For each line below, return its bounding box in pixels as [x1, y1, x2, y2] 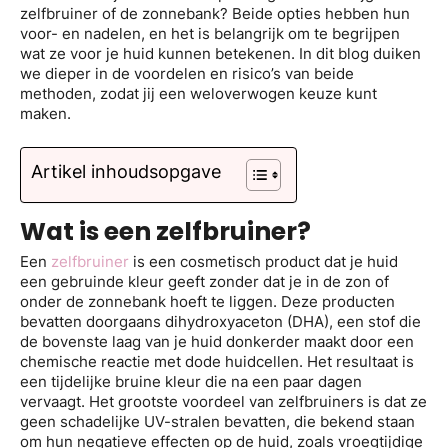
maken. [20, 103, 71, 123]
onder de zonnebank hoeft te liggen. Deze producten [20, 291, 395, 311]
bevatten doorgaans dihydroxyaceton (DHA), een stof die [20, 311, 421, 331]
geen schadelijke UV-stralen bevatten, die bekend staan [20, 411, 415, 431]
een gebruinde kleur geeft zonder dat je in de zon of [20, 271, 389, 291]
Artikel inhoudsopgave [31, 159, 221, 182]
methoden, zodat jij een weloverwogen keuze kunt [20, 83, 377, 103]
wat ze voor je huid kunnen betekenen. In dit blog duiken [20, 43, 421, 63]
